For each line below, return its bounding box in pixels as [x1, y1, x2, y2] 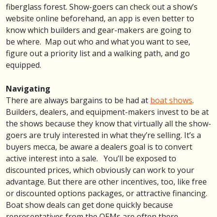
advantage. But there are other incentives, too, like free [6, 176, 207, 187]
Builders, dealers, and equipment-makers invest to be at [6, 106, 209, 117]
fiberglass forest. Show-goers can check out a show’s [6, 1, 198, 12]
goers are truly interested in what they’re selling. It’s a [6, 129, 201, 140]
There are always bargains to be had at [6, 94, 150, 106]
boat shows [150, 94, 192, 106]
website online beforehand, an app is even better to [6, 13, 194, 24]
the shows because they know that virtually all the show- [6, 118, 211, 129]
